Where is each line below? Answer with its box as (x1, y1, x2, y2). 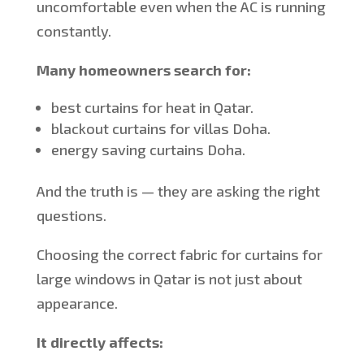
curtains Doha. (145, 141, 245, 159)
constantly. (36, 22, 111, 41)
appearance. (36, 294, 118, 313)
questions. (36, 206, 106, 225)
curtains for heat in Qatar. (80, 98, 253, 117)
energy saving (50, 141, 146, 159)
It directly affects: (36, 333, 163, 352)
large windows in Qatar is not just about (36, 270, 302, 288)
